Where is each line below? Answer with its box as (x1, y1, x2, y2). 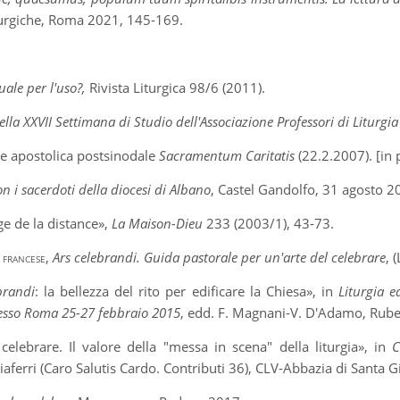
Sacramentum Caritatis (159, 146, 296, 164)
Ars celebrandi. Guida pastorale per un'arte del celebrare (53, 248, 387, 266)
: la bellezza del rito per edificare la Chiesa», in (35, 282, 338, 300)
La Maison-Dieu (112, 214, 207, 232)
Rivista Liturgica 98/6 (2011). (86, 79, 266, 96)
